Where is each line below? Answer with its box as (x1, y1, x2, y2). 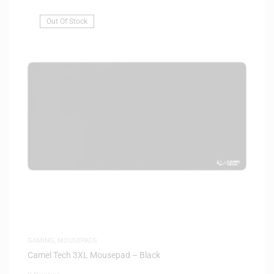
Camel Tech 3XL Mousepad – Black (28, 250, 160, 260)
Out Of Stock (46, 17, 87, 26)
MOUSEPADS (57, 236, 97, 245)
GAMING (28, 236, 54, 245)
